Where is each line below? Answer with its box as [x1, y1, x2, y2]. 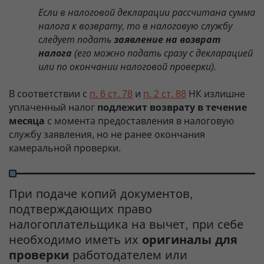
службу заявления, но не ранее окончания [9, 129, 205, 140]
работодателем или [69, 248, 187, 262]
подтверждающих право [9, 202, 152, 216]
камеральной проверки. [9, 143, 121, 153]
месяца [9, 115, 45, 126]
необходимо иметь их [9, 233, 142, 246]
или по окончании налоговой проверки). [38, 61, 216, 72]
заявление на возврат [114, 34, 220, 45]
